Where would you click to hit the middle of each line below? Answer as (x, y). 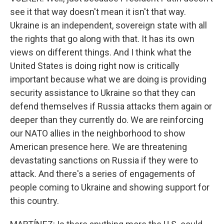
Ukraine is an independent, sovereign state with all (108, 25)
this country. (34, 201)
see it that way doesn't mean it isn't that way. (98, 12)
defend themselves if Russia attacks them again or (111, 106)
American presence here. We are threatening (98, 147)
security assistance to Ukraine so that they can (103, 93)
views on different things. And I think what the (101, 52)
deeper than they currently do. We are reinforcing (107, 120)
